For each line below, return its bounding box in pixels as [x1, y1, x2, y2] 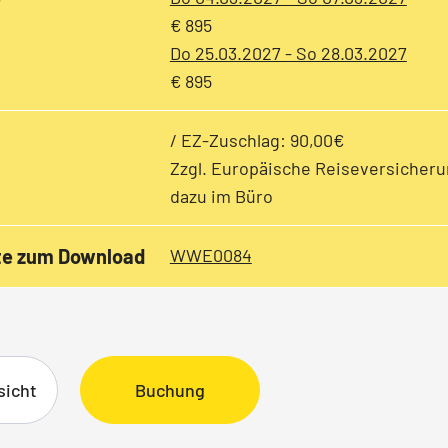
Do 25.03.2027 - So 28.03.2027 [169, 42, 407, 64]
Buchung [135, 379, 205, 401]
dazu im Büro [169, 185, 273, 207]
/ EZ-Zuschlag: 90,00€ [169, 129, 344, 151]
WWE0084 [169, 244, 252, 266]
